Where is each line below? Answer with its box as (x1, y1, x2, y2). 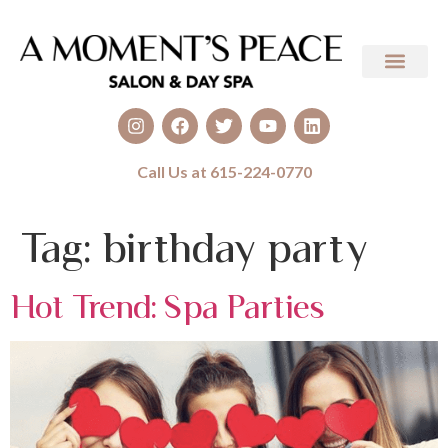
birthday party (101, 222, 368, 271)
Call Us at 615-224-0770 (136, 161, 312, 181)
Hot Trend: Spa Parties (10, 286, 325, 325)
